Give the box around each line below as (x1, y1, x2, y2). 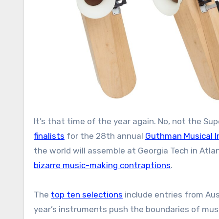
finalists (34, 131, 65, 141)
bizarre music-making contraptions (34, 160, 171, 171)
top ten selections (51, 190, 123, 200)
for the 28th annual (65, 131, 145, 141)
